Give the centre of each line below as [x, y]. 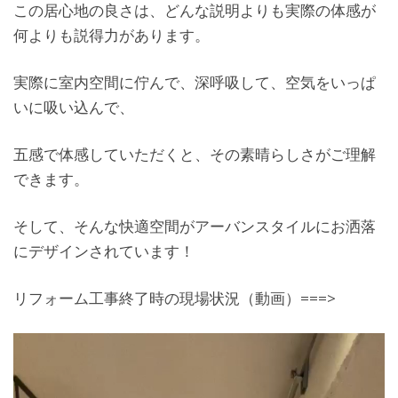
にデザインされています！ [104, 251]
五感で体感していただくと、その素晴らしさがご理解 [195, 154]
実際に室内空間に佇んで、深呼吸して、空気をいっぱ [195, 82]
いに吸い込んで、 [74, 107]
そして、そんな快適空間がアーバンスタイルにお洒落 [195, 226]
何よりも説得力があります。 [111, 35]
